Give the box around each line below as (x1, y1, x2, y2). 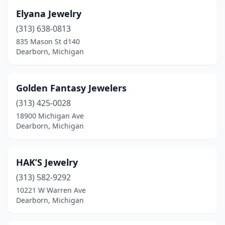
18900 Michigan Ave (16, 111, 84, 121)
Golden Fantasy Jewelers (16, 82, 127, 94)
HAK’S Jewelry (16, 156, 78, 168)
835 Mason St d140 (16, 37, 80, 46)
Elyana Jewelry (16, 8, 81, 20)
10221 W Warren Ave (16, 185, 86, 195)
